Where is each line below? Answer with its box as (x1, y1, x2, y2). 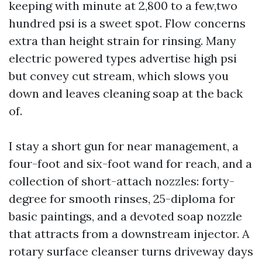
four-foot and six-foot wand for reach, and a (9, 156, 252, 171)
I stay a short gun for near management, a (9, 139, 239, 153)
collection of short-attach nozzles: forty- (9, 174, 235, 188)
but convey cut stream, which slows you (9, 68, 229, 83)
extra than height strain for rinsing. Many (9, 33, 236, 48)
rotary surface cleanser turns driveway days (9, 244, 253, 258)
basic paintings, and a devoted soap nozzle (9, 209, 242, 223)
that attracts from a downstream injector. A (9, 226, 250, 241)
